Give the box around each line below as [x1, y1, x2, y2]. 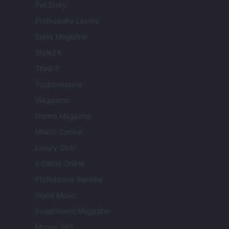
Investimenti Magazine [35, 207, 109, 216]
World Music [35, 191, 76, 200]
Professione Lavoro [35, 16, 99, 26]
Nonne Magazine [35, 111, 91, 121]
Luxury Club [35, 143, 75, 152]
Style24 [35, 48, 61, 57]
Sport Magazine [35, 32, 87, 41]
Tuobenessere [35, 80, 82, 89]
